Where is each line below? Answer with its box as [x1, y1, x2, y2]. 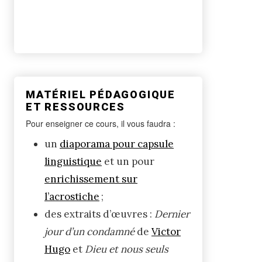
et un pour [102, 154, 154, 168]
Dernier [154, 207, 189, 220]
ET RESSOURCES [26, 100, 125, 113]
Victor [151, 225, 181, 238]
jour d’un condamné [44, 225, 137, 238]
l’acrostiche [44, 189, 99, 203]
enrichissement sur [44, 172, 137, 185]
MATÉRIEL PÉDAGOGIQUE [26, 88, 176, 101]
